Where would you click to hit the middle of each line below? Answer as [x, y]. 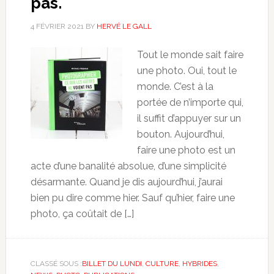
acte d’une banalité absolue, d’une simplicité [128, 166]
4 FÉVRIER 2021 [57, 26]
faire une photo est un [186, 150]
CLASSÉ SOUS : [56, 263]
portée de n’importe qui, [190, 102]
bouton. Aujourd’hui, [180, 134]
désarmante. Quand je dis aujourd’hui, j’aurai [126, 182]
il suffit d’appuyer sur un [189, 118]
